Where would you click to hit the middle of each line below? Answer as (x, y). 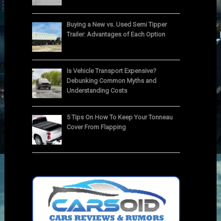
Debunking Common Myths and (112, 81)
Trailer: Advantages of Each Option (116, 35)
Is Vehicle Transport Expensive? (112, 71)
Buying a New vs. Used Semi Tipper (117, 25)
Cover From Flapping (96, 127)
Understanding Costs (97, 91)
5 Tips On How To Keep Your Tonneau (120, 117)
